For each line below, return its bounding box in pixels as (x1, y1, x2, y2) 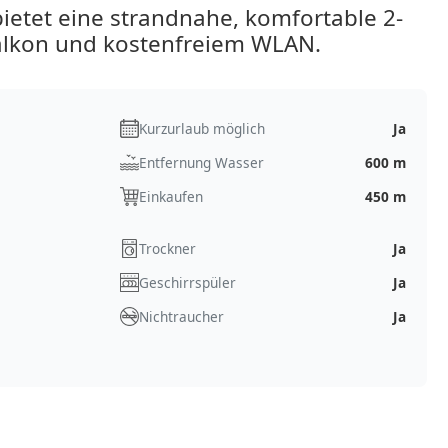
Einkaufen (138, 186, 203, 206)
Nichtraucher (138, 306, 224, 326)
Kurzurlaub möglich (138, 118, 265, 138)
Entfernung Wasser (138, 152, 264, 172)
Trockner (138, 238, 196, 258)
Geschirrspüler (138, 272, 236, 292)
